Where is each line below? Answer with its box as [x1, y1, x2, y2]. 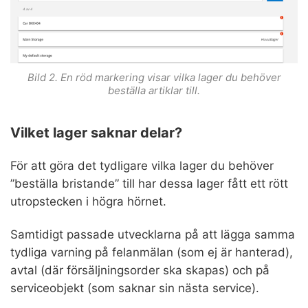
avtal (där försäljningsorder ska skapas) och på [10, 263, 269, 277]
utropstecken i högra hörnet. [10, 194, 166, 208]
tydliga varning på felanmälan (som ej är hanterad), [10, 245, 293, 259]
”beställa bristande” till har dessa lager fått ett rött [10, 176, 288, 190]
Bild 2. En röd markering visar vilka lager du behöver [27, 70, 281, 84]
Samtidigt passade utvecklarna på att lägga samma [10, 227, 295, 241]
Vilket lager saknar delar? [10, 124, 182, 141]
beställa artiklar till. [108, 83, 200, 97]
